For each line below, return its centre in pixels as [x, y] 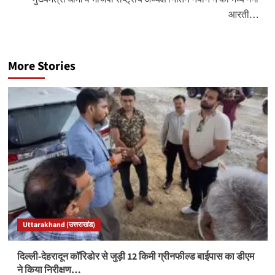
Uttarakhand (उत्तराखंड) [59, 225]
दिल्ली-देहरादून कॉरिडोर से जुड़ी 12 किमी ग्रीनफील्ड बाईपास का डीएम [135, 256]
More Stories [41, 66]
